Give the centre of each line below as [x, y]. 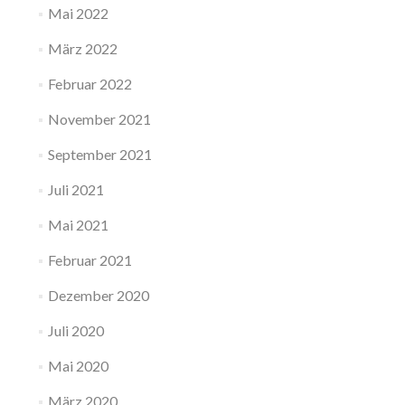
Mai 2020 [78, 366]
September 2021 [99, 154]
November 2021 [99, 119]
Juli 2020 [75, 330]
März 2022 [82, 48]
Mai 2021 [78, 225]
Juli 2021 [75, 189]
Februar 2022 [89, 84]
